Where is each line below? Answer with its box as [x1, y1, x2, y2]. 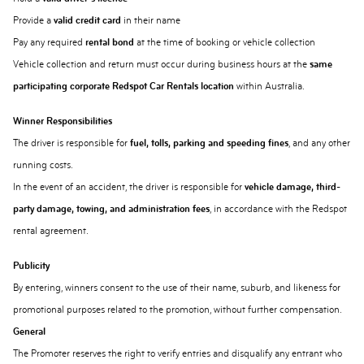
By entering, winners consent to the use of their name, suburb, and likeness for [13, 282, 340, 293]
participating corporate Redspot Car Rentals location [13, 80, 234, 92]
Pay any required [13, 37, 85, 48]
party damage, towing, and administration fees [13, 203, 210, 214]
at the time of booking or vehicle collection [134, 37, 315, 48]
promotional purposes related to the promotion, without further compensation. [13, 304, 342, 315]
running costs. [13, 159, 73, 171]
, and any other [288, 137, 350, 149]
